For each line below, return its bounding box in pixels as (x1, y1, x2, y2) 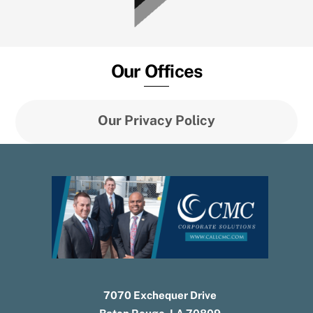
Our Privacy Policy (98, 112, 215, 128)
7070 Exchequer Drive (103, 289, 217, 302)
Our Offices (110, 61, 203, 82)
